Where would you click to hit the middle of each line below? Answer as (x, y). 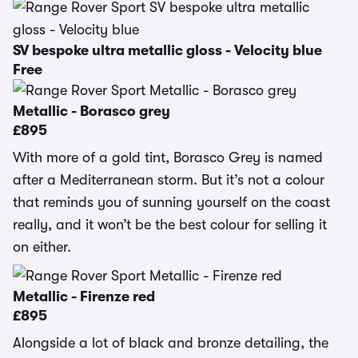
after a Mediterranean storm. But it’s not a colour (169, 180)
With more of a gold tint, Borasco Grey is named (168, 157)
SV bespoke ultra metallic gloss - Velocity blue (167, 50)
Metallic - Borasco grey (91, 111)
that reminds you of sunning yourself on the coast (171, 202)
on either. (42, 247)
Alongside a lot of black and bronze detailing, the (171, 343)
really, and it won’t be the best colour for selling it (170, 225)
